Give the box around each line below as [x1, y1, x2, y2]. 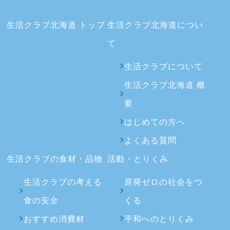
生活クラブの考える [23, 177, 102, 186]
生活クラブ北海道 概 [124, 80, 205, 89]
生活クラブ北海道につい [107, 20, 204, 29]
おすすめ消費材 [23, 214, 85, 223]
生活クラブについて [124, 62, 203, 71]
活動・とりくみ [107, 154, 169, 163]
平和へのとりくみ [124, 214, 194, 223]
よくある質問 [124, 136, 177, 145]
